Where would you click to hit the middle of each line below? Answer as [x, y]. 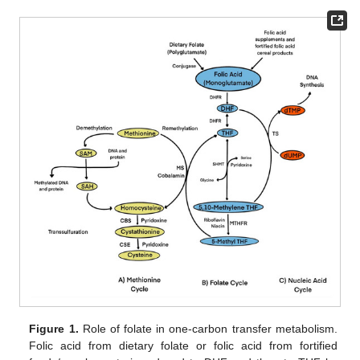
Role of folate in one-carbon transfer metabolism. [208, 329]
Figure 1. [54, 329]
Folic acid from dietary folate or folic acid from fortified [183, 346]
